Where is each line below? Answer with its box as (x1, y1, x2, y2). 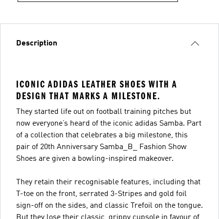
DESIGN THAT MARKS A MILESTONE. (16, 90, 160, 102)
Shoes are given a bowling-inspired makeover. (16, 154, 174, 163)
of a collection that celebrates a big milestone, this (16, 131, 188, 139)
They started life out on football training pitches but (16, 108, 191, 116)
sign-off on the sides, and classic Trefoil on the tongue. (16, 201, 203, 210)
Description (16, 39, 57, 47)
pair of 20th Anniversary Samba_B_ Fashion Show (16, 143, 187, 151)
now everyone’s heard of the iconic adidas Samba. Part (16, 119, 201, 128)
